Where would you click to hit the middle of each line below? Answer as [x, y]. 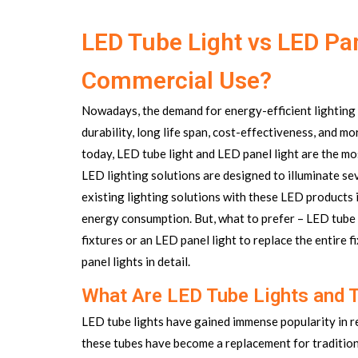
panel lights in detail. [136, 261]
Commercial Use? [177, 80]
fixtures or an [118, 240]
